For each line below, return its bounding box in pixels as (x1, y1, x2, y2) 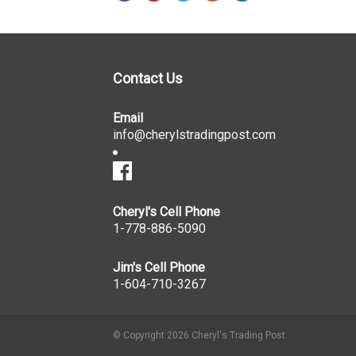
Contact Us (113, 70, 183, 87)
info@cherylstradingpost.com (113, 127, 276, 143)
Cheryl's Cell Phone (113, 204, 220, 220)
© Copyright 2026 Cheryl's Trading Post (113, 330, 285, 342)
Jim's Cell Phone (113, 260, 205, 276)
